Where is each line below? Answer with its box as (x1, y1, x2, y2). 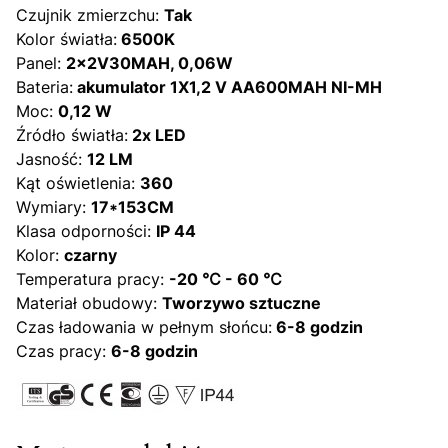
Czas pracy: (16, 341, 111, 362)
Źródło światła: (16, 125, 128, 146)
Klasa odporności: (16, 221, 156, 242)
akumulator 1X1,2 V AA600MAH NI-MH (73, 77, 382, 98)
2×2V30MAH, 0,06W (66, 53, 233, 74)
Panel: (16, 53, 66, 74)
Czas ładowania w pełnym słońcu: (16, 317, 272, 338)
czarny (64, 245, 117, 266)
